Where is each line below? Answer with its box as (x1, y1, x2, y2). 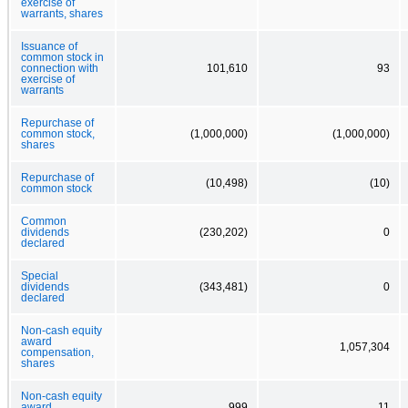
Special (21, 270, 58, 281)
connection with (21, 62, 98, 74)
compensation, (21, 346, 94, 358)
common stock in (21, 51, 104, 63)
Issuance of (21, 40, 77, 52)
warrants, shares (21, 7, 103, 19)
